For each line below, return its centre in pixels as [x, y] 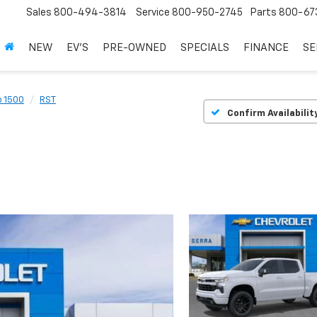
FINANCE [266, 48]
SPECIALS [205, 48]
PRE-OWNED [134, 48]
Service [153, 13]
